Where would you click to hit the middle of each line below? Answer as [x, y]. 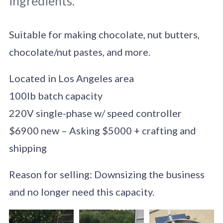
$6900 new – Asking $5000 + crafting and [102, 130]
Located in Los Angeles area [71, 78]
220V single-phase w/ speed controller [95, 113]
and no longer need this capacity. [81, 191]
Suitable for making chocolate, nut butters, [104, 34]
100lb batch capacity [56, 95]
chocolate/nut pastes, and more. [79, 52]
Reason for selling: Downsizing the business [107, 174]
